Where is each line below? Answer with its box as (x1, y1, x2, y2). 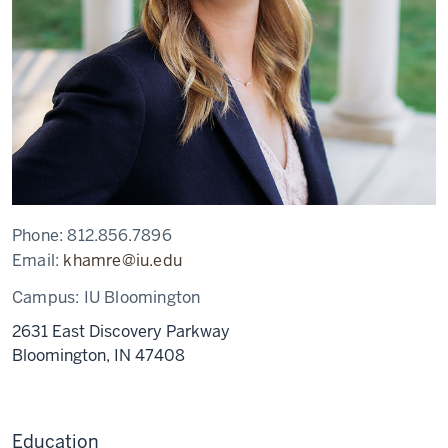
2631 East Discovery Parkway (12, 321, 230, 342)
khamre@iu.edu (63, 250, 183, 271)
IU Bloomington (83, 287, 201, 308)
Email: (12, 250, 64, 271)
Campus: (12, 287, 84, 308)
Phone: (12, 225, 68, 246)
